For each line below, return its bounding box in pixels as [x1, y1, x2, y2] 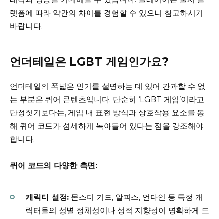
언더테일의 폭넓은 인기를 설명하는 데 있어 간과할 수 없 [10, 81, 205, 91]
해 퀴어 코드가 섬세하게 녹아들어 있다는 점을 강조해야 [10, 121, 203, 131]
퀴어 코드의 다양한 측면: [10, 160, 97, 170]
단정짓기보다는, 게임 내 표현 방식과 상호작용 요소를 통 [10, 108, 205, 117]
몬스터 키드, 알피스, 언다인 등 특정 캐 [69, 193, 203, 202]
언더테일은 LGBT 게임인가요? [10, 54, 169, 68]
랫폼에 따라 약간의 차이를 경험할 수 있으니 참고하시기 [10, 8, 203, 18]
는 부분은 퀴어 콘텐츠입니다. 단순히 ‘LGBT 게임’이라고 [10, 94, 204, 104]
